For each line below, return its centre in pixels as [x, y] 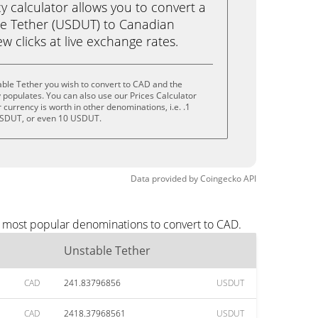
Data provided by [164, 179]
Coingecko [221, 179]
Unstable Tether [107, 251]
